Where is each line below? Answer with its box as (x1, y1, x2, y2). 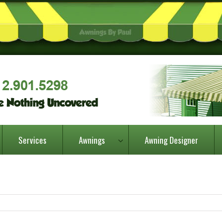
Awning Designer (144, 134, 198, 147)
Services (18, 134, 47, 147)
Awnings (78, 134, 105, 147)
